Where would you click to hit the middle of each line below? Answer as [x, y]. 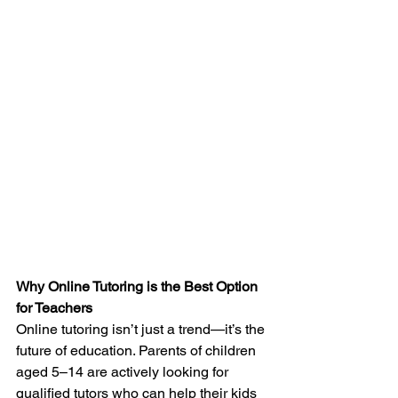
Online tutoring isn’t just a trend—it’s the [142, 329]
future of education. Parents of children [138, 350]
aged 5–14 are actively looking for [124, 372]
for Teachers [54, 308]
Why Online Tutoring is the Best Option [139, 287]
